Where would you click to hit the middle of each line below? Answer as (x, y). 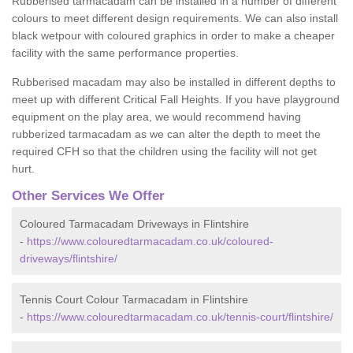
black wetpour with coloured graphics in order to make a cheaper (173, 35)
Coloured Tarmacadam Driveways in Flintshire (134, 224)
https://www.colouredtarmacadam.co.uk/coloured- (150, 241)
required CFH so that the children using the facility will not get (164, 151)
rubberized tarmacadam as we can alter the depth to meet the (166, 134)
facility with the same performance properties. (127, 53)
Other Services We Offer (88, 196)
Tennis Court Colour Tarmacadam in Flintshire (134, 299)
